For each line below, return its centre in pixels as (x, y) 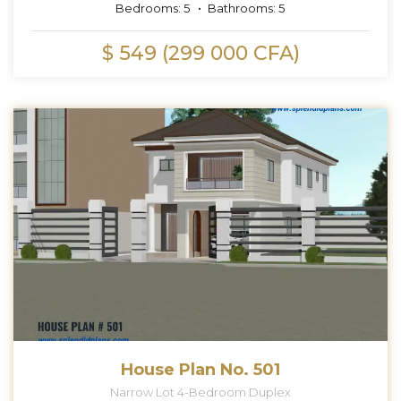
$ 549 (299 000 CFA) (200, 53)
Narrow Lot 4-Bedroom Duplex (200, 392)
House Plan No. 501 (200, 369)
